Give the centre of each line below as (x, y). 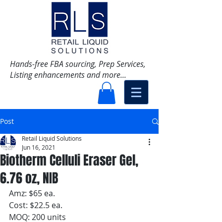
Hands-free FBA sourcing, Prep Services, (78, 64)
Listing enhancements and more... (69, 75)
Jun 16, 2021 (39, 147)
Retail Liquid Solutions (52, 139)
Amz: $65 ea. (32, 194)
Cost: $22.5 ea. (36, 205)
